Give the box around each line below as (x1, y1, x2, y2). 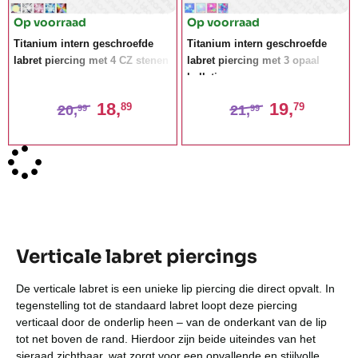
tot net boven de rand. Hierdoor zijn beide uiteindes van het (16, 332, 316, 345)
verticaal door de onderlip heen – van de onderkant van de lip (16, 315, 327, 328)
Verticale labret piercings (16, 245, 257, 268)
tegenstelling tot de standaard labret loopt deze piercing (16, 298, 297, 312)
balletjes (186, 71, 229, 84)
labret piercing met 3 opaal (186, 54, 320, 67)
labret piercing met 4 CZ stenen (14, 54, 169, 67)
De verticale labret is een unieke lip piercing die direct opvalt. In (16, 281, 335, 295)
